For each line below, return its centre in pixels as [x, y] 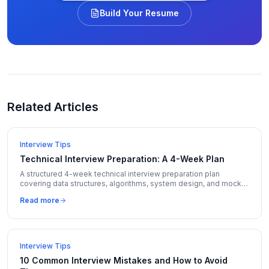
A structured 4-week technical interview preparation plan [120, 174]
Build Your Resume [139, 13]
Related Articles [53, 107]
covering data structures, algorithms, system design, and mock [131, 183]
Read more [40, 200]
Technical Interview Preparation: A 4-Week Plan [122, 159]
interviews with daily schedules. [76, 193]
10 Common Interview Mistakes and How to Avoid [124, 260]
